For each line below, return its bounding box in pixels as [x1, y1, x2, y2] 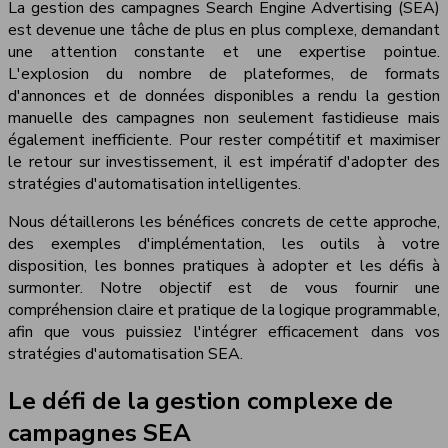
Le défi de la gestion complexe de [8, 384, 393, 417]
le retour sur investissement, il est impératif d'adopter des [8, 150, 440, 173]
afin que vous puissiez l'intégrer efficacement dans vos [8, 320, 440, 343]
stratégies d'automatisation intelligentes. [8, 172, 301, 195]
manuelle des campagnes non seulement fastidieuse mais [8, 106, 440, 129]
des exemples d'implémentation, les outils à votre [8, 232, 440, 255]
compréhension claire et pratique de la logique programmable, [8, 298, 440, 321]
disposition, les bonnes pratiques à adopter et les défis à [8, 254, 440, 277]
